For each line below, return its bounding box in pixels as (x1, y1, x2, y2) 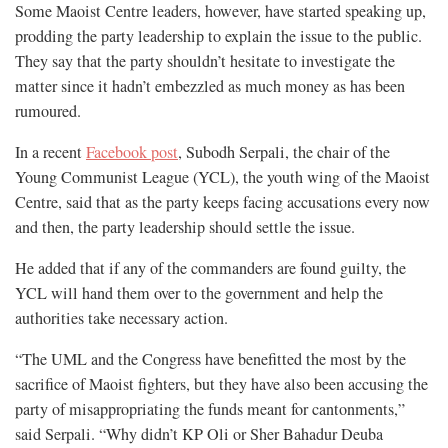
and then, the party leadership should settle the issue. (15, 216, 355, 239)
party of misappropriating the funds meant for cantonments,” (15, 398, 405, 421)
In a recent (15, 141, 86, 164)
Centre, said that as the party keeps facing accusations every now (15, 191, 430, 214)
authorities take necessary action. (15, 307, 228, 330)
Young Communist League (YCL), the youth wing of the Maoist (15, 166, 430, 189)
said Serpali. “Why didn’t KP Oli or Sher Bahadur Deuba (15, 423, 383, 446)
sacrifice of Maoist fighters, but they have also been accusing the (15, 373, 428, 396)
